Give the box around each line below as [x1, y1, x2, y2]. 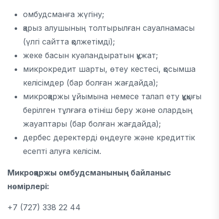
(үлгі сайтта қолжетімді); [23, 37, 115, 46]
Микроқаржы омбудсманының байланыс [7, 168, 171, 177]
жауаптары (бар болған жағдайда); [23, 119, 161, 129]
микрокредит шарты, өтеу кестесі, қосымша [23, 64, 196, 74]
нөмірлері [7, 181, 47, 191]
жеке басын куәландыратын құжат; [23, 50, 158, 60]
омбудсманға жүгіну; [23, 9, 104, 19]
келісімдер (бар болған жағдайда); [23, 78, 158, 88]
